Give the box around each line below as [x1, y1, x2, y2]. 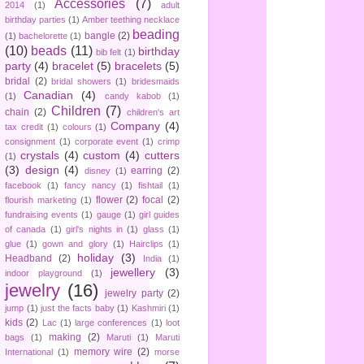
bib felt [96, 47, 122, 58]
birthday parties [5, 15, 66, 25]
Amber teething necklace [82, 15, 180, 25]
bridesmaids [132, 76, 180, 87]
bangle [84, 30, 115, 42]
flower [95, 194, 123, 206]
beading [132, 27, 180, 42]
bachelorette [19, 31, 68, 41]
